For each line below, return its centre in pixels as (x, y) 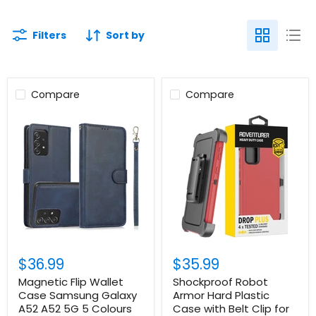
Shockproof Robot (220, 282)
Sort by (125, 35)
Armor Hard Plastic (221, 295)
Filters (49, 35)
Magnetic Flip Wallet (71, 282)
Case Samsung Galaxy (78, 295)
